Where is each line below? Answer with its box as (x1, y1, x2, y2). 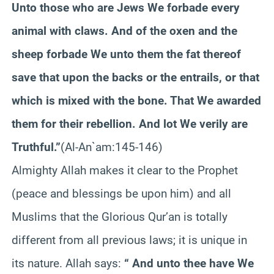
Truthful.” (12, 139, 61, 154)
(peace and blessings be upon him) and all (12, 186, 231, 201)
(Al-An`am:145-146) (61, 139, 163, 154)
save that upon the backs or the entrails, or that (12, 70, 259, 84)
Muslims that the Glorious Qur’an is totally (12, 209, 228, 224)
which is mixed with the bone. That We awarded (12, 93, 261, 108)
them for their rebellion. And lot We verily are (12, 116, 248, 131)
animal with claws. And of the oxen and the (12, 23, 237, 38)
